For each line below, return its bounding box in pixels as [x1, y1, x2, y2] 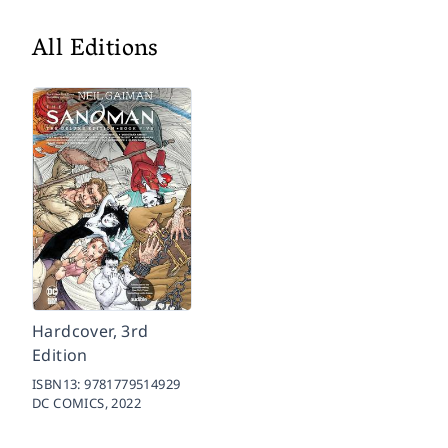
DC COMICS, [32, 394, 112, 412]
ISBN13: [32, 375, 85, 393]
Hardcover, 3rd [32, 320, 149, 342]
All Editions [32, 28, 159, 73]
